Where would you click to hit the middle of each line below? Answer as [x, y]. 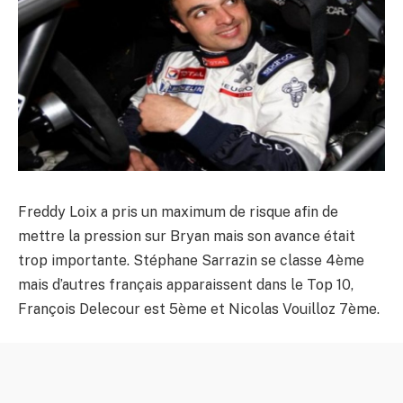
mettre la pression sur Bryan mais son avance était [187, 236]
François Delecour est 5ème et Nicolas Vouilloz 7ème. [199, 309]
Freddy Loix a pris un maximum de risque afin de [178, 211]
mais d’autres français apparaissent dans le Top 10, [186, 284]
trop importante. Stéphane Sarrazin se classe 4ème [191, 260]
